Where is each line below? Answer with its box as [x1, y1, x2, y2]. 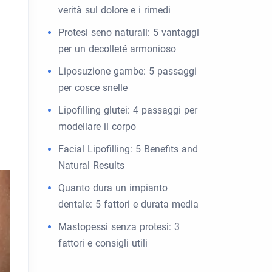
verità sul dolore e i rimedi [58, 4, 171, 16]
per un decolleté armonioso [58, 43, 176, 55]
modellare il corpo [58, 121, 136, 132]
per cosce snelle [58, 82, 127, 93]
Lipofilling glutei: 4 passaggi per [58, 104, 197, 116]
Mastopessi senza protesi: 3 [58, 221, 180, 233]
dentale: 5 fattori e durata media [58, 199, 199, 210]
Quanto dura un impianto [58, 182, 168, 194]
